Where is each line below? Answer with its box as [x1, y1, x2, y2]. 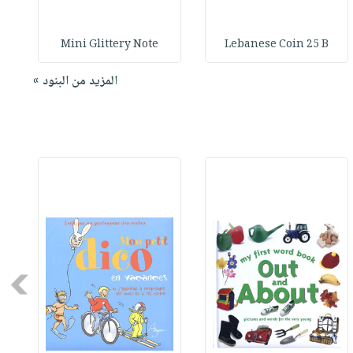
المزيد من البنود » [32, 71, 117, 93]
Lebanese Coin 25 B [225, 35, 329, 55]
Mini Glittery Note [61, 35, 159, 55]
